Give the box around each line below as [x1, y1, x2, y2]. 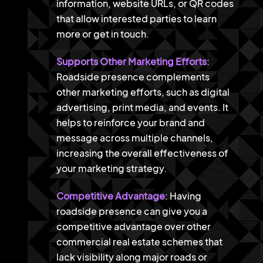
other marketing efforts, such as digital [56, 86, 230, 99]
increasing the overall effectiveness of [56, 147, 228, 160]
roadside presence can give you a [56, 205, 207, 218]
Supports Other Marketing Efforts [56, 55, 207, 68]
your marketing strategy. [56, 162, 167, 175]
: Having [164, 190, 201, 203]
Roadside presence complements [56, 70, 210, 83]
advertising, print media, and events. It [56, 101, 228, 114]
